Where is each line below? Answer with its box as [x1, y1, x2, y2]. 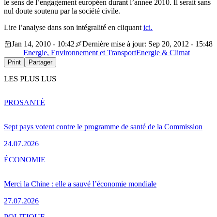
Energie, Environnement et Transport [23, 48, 136, 57]
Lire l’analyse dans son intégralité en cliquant [4, 23, 143, 32]
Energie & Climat [136, 48, 190, 57]
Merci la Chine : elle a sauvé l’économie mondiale [4, 179, 156, 188]
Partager [29, 59, 52, 66]
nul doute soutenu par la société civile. [4, 7, 120, 15]
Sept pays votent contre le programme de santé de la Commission [4, 122, 202, 131]
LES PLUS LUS [4, 74, 56, 84]
